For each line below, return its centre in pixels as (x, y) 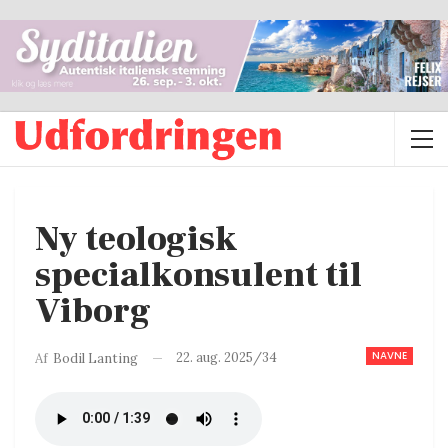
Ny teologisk (136, 240)
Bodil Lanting (95, 358)
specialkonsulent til (198, 276)
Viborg (93, 312)
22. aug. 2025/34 (226, 358)
